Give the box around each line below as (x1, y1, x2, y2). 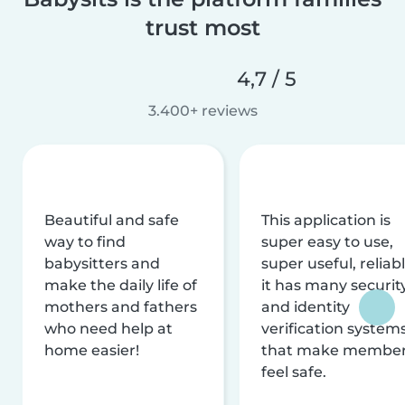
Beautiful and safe (44, 211, 179, 229)
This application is (261, 211, 391, 229)
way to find (44, 232, 126, 250)
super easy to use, (261, 232, 393, 250)
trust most (145, 14, 260, 41)
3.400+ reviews (147, 101, 258, 119)
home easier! (44, 341, 139, 359)
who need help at (44, 319, 173, 337)
